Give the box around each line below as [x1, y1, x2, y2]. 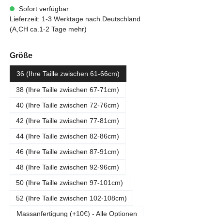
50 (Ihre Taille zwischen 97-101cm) [16, 179, 123, 186]
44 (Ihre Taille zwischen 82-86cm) [16, 132, 119, 140]
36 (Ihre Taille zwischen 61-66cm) [16, 70, 120, 77]
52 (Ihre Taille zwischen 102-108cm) [16, 194, 127, 202]
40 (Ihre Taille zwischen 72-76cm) [16, 101, 119, 109]
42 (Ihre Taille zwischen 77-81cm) [16, 117, 119, 124]
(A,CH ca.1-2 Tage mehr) [10, 25, 87, 33]
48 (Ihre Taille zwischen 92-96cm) [16, 163, 119, 171]
